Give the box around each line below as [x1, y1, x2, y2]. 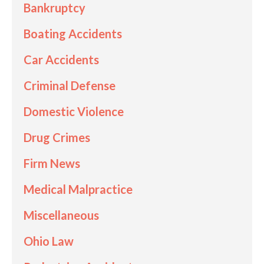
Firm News [24, 156, 80, 170]
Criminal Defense [24, 78, 115, 93]
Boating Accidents [24, 26, 122, 41]
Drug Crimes [24, 130, 90, 144]
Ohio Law [24, 233, 74, 248]
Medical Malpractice [24, 181, 133, 196]
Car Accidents [24, 52, 99, 67]
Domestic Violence [24, 104, 124, 118]
